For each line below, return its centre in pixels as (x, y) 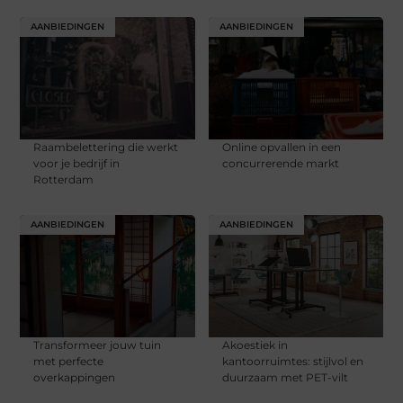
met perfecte (69, 362)
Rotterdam (64, 180)
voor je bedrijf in (77, 164)
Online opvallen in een (281, 148)
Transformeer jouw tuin (98, 345)
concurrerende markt (280, 164)
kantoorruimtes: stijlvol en (292, 362)
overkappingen (75, 378)
